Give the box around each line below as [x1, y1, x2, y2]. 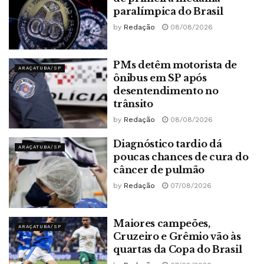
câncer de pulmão [113, 164, 205, 176]
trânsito [113, 97, 153, 110]
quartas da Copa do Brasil [113, 243, 242, 255]
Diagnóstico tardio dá [113, 138, 222, 150]
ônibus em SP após [113, 71, 207, 84]
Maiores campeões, [113, 217, 210, 229]
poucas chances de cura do [113, 151, 249, 163]
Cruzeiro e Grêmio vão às [113, 230, 241, 242]
